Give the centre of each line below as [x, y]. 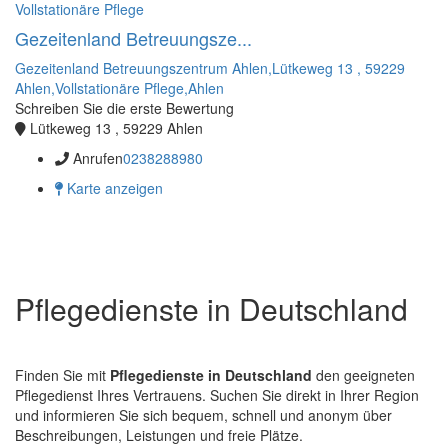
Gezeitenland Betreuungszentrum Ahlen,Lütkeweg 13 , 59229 [210, 67]
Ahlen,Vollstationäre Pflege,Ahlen [119, 87]
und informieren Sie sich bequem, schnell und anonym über [203, 414]
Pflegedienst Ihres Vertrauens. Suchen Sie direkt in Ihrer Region [217, 394]
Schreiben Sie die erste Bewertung [124, 107]
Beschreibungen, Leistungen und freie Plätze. [159, 434]
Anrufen [98, 157]
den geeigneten [363, 374]
